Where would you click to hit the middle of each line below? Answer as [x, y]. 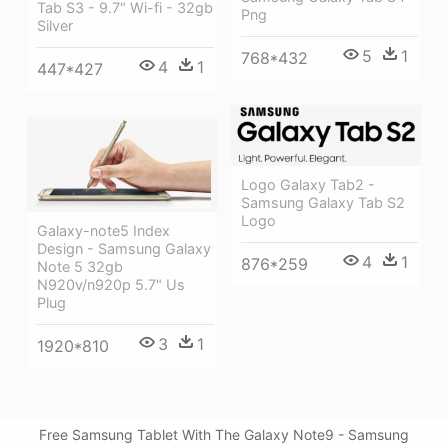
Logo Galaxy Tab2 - [308, 184]
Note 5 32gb [80, 267]
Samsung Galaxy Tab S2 [323, 202]
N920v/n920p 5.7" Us [111, 285]
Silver [55, 26]
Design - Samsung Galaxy [124, 249]
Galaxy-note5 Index [103, 231]
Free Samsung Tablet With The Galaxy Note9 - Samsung [224, 435]
